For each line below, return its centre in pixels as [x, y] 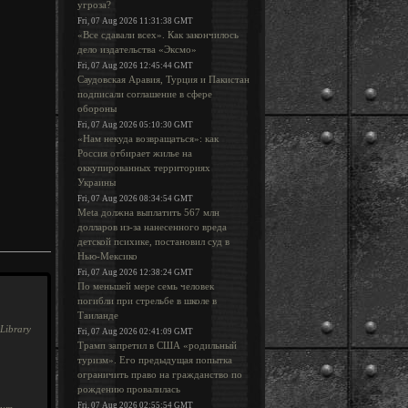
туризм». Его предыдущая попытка [155, 360]
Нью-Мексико [107, 256]
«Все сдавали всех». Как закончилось [158, 35]
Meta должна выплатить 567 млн [148, 212]
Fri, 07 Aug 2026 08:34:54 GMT [135, 199]
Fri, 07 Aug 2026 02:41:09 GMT [135, 331]
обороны [97, 108]
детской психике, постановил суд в [153, 241]
